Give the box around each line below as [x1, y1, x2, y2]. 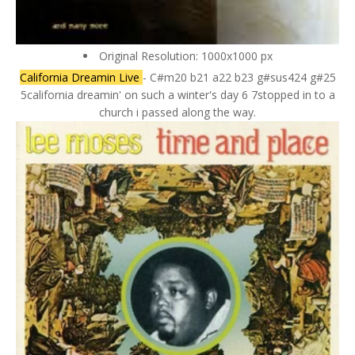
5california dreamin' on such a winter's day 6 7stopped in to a [20, 87, 335, 103]
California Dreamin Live [19, 70, 143, 86]
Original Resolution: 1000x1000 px [98, 48, 273, 64]
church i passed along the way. [99, 105, 256, 120]
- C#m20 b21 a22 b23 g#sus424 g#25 [142, 70, 336, 86]
